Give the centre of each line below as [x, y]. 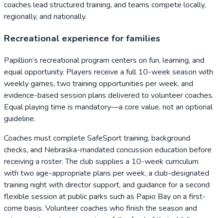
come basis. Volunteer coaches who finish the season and [100, 208]
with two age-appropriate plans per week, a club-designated [107, 173]
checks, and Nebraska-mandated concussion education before [108, 150]
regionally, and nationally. [45, 17]
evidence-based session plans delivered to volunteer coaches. [109, 95]
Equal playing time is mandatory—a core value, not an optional [108, 107]
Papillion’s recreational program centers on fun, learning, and [104, 60]
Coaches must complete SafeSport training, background [97, 138]
